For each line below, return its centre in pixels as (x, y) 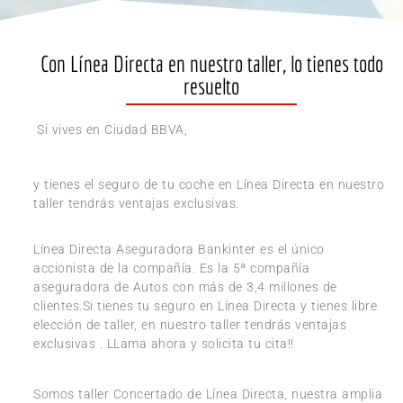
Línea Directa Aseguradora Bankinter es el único (179, 250)
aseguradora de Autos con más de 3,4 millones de (185, 287)
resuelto (211, 86)
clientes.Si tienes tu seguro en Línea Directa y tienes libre (205, 306)
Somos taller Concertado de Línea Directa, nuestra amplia (208, 394)
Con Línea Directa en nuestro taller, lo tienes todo (211, 64)
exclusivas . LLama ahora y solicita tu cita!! (164, 344)
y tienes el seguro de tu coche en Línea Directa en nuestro (209, 185)
